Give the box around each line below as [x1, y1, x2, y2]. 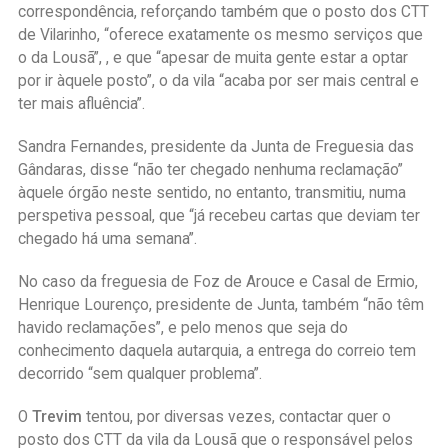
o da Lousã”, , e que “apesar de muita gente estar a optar [17, 49, 408, 68]
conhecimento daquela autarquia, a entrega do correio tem [17, 342, 416, 361]
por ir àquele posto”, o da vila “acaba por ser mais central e [17, 72, 419, 91]
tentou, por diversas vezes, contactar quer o [81, 408, 391, 427]
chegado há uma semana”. [17, 230, 197, 249]
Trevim [31, 408, 82, 427]
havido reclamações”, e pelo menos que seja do [17, 319, 348, 338]
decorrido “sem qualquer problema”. [17, 365, 262, 384]
